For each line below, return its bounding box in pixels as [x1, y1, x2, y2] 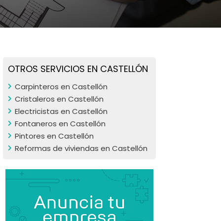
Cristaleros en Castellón [15, 94, 104, 104]
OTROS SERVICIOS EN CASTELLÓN [8, 63, 148, 75]
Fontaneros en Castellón [15, 118, 106, 129]
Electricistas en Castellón [15, 106, 108, 116]
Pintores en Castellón [15, 131, 94, 141]
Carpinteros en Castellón [15, 81, 108, 92]
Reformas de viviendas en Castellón [15, 143, 147, 153]
